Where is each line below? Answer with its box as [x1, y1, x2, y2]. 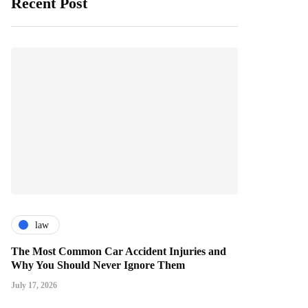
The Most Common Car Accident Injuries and [11, 245, 226, 258]
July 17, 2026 [11, 280, 57, 291]
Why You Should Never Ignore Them [11, 259, 185, 272]
